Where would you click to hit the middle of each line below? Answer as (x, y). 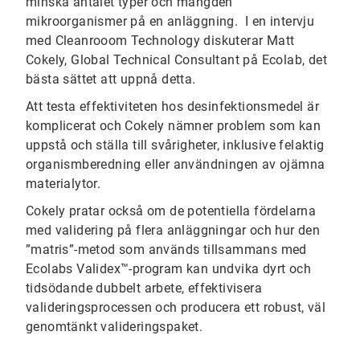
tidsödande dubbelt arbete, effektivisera (144, 288)
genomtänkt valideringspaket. (115, 327)
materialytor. (63, 184)
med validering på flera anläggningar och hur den (173, 231)
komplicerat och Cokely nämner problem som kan (173, 126)
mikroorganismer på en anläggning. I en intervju (170, 22)
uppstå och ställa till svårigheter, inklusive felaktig (175, 145)
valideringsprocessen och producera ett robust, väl (176, 308)
